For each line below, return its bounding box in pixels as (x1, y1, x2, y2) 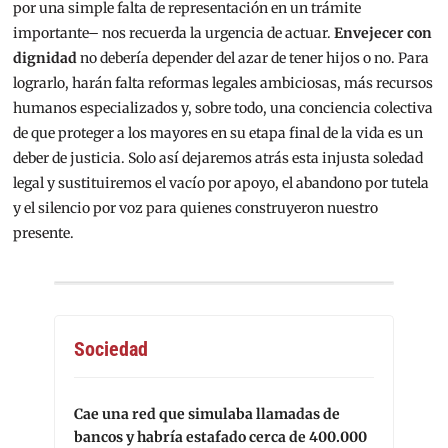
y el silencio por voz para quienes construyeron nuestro (13, 199, 379, 218)
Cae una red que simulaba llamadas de (74, 405, 340, 424)
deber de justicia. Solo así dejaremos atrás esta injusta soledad (13, 149, 424, 168)
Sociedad (74, 337, 148, 362)
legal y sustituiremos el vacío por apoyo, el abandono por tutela (13, 174, 430, 193)
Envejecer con (334, 24, 433, 43)
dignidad (13, 49, 78, 68)
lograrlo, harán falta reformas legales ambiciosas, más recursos (13, 74, 434, 93)
